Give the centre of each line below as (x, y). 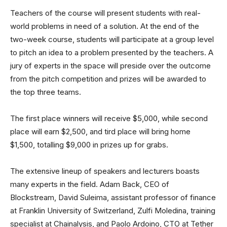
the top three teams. (46, 92)
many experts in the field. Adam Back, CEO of (90, 184)
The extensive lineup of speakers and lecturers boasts (105, 171)
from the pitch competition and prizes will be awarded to (108, 79)
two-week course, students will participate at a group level (112, 39)
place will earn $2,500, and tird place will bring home (100, 131)
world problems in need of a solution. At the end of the (105, 26)
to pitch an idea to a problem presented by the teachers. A (112, 52)
